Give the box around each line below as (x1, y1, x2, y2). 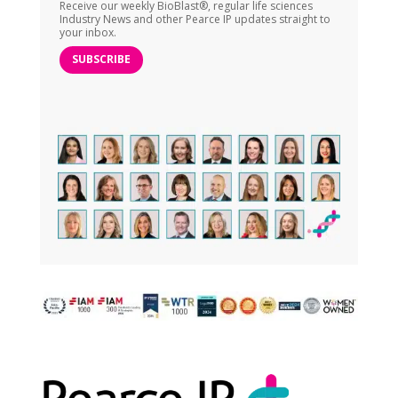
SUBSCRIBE (72, 52, 131, 68)
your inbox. (60, 24, 117, 40)
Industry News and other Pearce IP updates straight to (60, 11, 331, 27)
